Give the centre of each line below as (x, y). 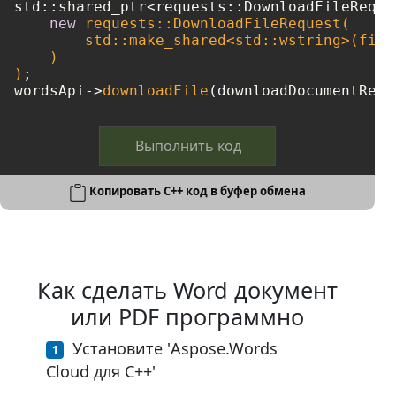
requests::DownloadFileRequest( (213, 23)
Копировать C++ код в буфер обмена (198, 191)
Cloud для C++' (101, 371)
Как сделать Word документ (187, 289)
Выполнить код (188, 145)
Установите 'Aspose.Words (175, 348)
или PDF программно (187, 316)
